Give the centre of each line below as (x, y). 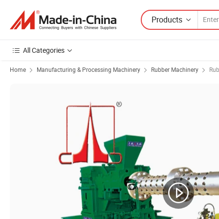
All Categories (44, 50)
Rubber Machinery (175, 69)
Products (167, 19)
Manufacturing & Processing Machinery (88, 69)
